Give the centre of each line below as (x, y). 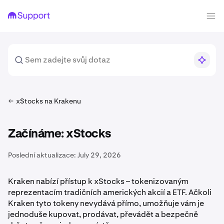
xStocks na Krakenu (48, 101)
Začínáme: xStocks (60, 134)
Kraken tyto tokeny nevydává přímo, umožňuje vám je (106, 203)
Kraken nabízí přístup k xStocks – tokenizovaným (98, 181)
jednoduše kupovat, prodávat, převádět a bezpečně (103, 214)
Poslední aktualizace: (42, 155)
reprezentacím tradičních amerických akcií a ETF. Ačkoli (110, 192)
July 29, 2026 (99, 155)
